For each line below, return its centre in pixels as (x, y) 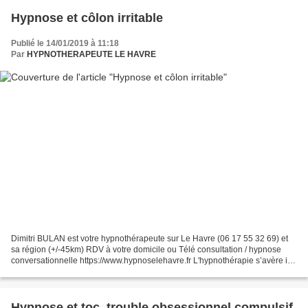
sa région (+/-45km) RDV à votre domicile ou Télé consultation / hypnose (146, 249)
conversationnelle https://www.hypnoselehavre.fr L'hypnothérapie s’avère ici (152, 260)
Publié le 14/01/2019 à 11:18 (65, 44)
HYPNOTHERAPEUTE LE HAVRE (91, 55)
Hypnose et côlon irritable (87, 18)
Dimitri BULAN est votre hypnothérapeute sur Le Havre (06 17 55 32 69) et (150, 238)
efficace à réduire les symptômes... (75, 271)
